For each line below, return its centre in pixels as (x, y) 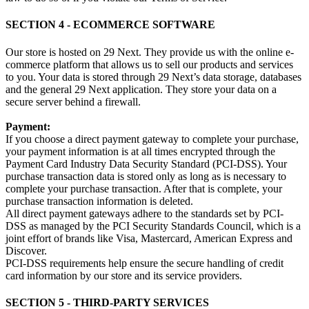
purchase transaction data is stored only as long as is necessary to (146, 176)
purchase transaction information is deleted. (99, 201)
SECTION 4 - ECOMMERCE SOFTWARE (110, 25)
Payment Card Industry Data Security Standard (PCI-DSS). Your (146, 163)
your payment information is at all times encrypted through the (140, 151)
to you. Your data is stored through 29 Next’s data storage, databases (153, 77)
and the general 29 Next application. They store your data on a (141, 89)
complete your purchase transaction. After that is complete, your (144, 188)
